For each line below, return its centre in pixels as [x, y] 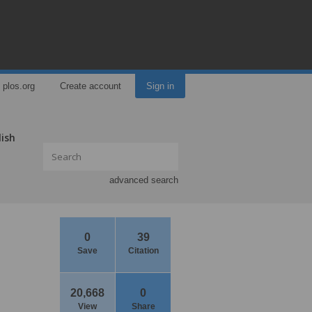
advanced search [144, 180]
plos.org [19, 86]
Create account [91, 86]
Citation [143, 251]
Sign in [160, 86]
